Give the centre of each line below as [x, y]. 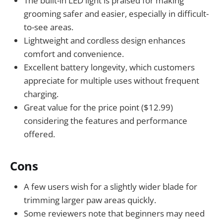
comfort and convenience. [74, 54]
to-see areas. [49, 27]
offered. [39, 134]
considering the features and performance [106, 121]
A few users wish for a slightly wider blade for [111, 186]
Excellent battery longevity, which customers [109, 67]
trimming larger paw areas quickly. [90, 200]
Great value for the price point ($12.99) [98, 108]
